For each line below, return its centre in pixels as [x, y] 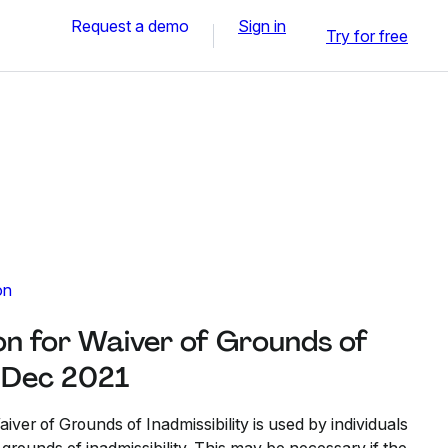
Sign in [262, 25]
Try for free [367, 35]
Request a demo [130, 25]
